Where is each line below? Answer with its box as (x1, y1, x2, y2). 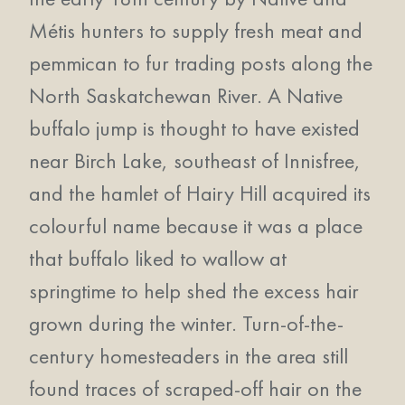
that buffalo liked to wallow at (29, 244, 287, 272)
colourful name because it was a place (29, 212, 363, 240)
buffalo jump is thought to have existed (29, 114, 360, 142)
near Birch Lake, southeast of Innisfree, (29, 146, 361, 174)
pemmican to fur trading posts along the (29, 49, 372, 77)
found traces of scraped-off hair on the (29, 374, 362, 402)
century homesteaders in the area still (29, 342, 348, 370)
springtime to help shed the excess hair (29, 277, 359, 305)
